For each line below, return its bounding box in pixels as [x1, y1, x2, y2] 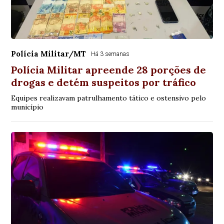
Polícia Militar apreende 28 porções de [11, 63, 206, 76]
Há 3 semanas [91, 50, 130, 57]
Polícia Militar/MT [11, 49, 86, 58]
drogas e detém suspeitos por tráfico [11, 76, 196, 88]
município [11, 102, 44, 111]
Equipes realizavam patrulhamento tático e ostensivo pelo [11, 93, 206, 102]
